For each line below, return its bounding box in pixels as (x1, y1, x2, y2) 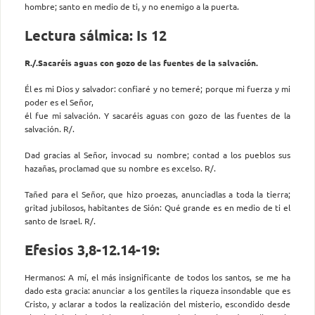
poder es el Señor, (25, 96, 94, 108)
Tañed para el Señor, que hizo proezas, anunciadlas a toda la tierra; (25, 188, 290, 200)
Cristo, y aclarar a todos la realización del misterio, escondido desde (25, 297, 290, 309)
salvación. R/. (25, 122, 75, 134)
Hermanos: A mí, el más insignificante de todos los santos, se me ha (25, 271, 290, 283)
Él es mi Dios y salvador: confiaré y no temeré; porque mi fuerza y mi (25, 82, 290, 94)
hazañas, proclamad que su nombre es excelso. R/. (25, 162, 216, 174)
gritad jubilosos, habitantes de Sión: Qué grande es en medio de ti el (25, 201, 290, 213)
